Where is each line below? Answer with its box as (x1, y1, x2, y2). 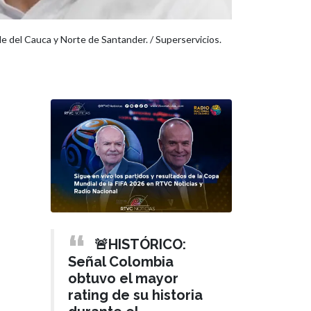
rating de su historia (68, 286, 203, 303)
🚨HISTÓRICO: (94, 235, 186, 253)
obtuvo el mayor (68, 269, 178, 287)
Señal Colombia (68, 253, 174, 270)
